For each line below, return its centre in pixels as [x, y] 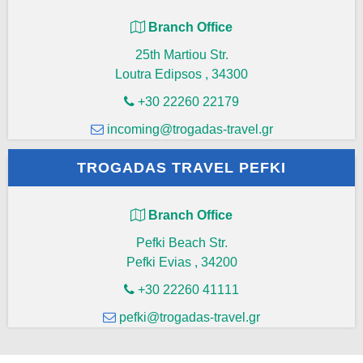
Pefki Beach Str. [181, 243]
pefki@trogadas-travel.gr [190, 318]
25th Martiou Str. [181, 54]
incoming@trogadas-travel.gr [190, 129]
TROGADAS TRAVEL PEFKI [181, 168]
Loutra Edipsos [158, 74]
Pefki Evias [158, 263]
